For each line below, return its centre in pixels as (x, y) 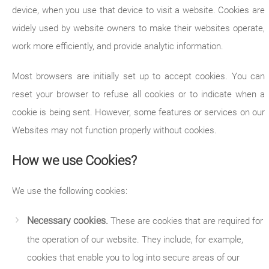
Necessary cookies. (68, 221)
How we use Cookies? (74, 160)
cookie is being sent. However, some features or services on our (139, 112)
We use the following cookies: (70, 191)
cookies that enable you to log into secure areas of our (133, 258)
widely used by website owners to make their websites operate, (139, 28)
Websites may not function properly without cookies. (114, 130)
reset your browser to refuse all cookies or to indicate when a (139, 94)
